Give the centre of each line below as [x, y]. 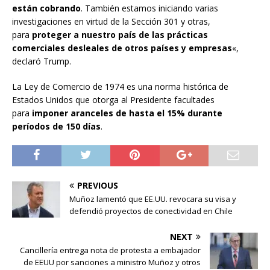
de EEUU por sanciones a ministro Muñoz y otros [112, 262]
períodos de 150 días [56, 127]
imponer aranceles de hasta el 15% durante [126, 113]
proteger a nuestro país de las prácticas [120, 35]
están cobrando [46, 8]
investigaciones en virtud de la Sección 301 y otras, [111, 22]
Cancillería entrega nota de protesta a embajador [110, 250]
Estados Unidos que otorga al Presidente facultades [113, 100]
